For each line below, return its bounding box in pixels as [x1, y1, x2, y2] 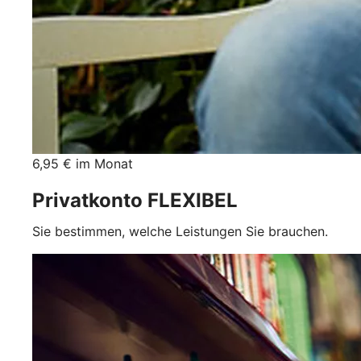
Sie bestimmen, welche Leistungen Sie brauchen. [32, 222, 328, 239]
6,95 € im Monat [32, 155, 133, 172]
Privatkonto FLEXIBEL [32, 188, 238, 212]
